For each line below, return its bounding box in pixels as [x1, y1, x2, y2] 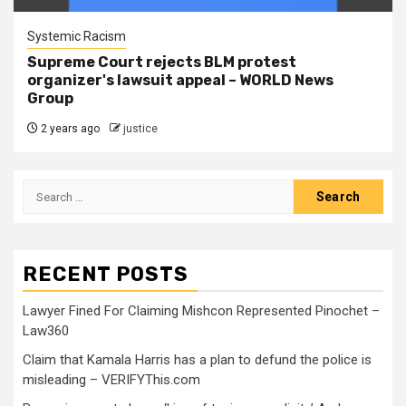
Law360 [23, 323, 69, 339]
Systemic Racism [27, 29, 126, 43]
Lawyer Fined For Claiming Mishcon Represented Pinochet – [23, 303, 380, 319]
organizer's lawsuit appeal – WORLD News [27, 72, 333, 89]
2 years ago [38, 122, 100, 135]
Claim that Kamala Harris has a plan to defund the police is [23, 352, 372, 368]
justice [123, 122, 158, 135]
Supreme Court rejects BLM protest [27, 53, 296, 71]
